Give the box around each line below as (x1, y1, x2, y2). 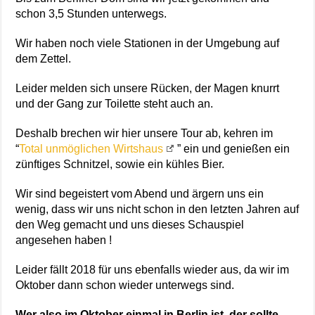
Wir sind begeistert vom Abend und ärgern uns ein (15, 188, 264, 200)
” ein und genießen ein (177, 143, 290, 155)
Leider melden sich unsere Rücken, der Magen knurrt (15, 82, 280, 95)
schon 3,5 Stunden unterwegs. (15, 8, 167, 20)
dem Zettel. (15, 53, 72, 65)
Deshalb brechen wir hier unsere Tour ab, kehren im (15, 127, 274, 140)
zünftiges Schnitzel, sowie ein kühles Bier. (15, 158, 225, 171)
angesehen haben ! (15, 234, 112, 247)
